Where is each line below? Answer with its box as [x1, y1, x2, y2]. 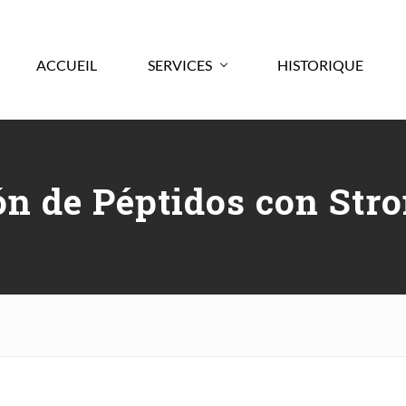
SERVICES [148, 55, 212, 73]
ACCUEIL [36, 55, 97, 73]
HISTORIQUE [277, 55, 363, 73]
